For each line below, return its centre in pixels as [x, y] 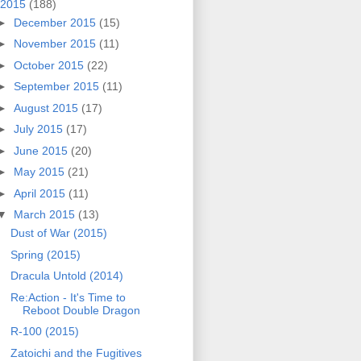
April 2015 [41, 193]
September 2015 [58, 87]
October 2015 [50, 65]
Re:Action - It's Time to [68, 297]
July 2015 [39, 129]
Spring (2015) [45, 254]
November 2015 [56, 44]
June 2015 [42, 150]
